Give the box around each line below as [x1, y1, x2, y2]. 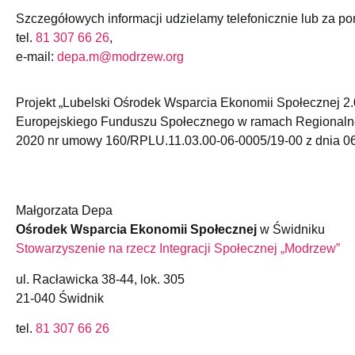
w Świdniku [257, 223, 325, 237]
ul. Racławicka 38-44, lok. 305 [16, 272, 185, 286]
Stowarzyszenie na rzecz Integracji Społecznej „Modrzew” [16, 242, 340, 256]
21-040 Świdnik [16, 291, 104, 305]
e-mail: [16, 49, 57, 63]
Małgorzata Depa [16, 204, 113, 218]
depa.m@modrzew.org [57, 49, 184, 63]
